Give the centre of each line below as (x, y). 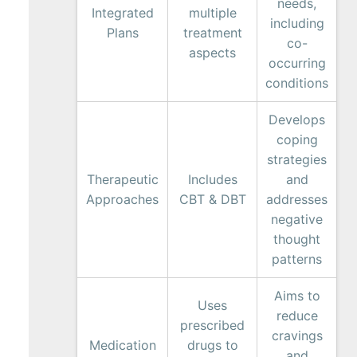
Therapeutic (122, 179)
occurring (297, 63)
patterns (297, 259)
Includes (212, 179)
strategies (297, 159)
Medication (122, 345)
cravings (297, 335)
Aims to (297, 296)
